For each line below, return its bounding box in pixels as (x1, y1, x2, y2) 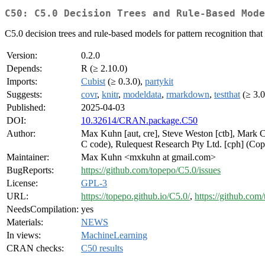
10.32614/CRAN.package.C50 (81, 115, 198, 126)
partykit (145, 76, 173, 87)
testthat (214, 89, 240, 100)
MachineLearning (81, 230, 147, 241)
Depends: (7, 63, 42, 74)
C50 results (81, 243, 123, 254)
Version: (7, 50, 37, 61)
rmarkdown (166, 89, 209, 100)
